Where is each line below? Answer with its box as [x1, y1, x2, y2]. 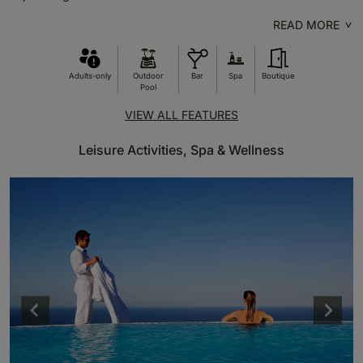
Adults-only [68, 70, 111, 80]
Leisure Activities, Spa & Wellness [79, 141, 284, 158]
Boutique [261, 70, 295, 80]
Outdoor [132, 70, 164, 80]
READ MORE [273, 17, 340, 32]
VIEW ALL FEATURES [125, 107, 238, 122]
